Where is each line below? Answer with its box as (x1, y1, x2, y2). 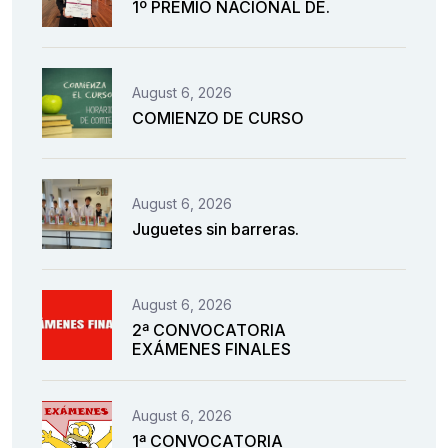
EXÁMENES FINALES (132, 339, 291, 360)
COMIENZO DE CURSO (132, 107, 304, 128)
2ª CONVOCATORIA (132, 320, 286, 341)
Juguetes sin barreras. (132, 218, 299, 239)
